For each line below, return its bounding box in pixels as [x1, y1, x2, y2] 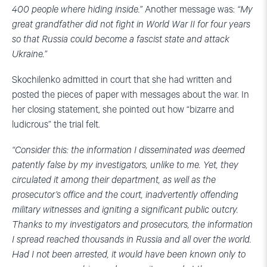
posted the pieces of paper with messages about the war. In [12, 89, 249, 101]
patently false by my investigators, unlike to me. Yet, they [12, 159, 238, 171]
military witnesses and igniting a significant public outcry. [12, 204, 238, 216]
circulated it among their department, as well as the [12, 174, 216, 186]
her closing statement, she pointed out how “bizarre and [12, 104, 234, 116]
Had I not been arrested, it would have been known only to [12, 249, 246, 260]
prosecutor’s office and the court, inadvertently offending [12, 189, 238, 201]
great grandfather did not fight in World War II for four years [12, 18, 250, 30]
